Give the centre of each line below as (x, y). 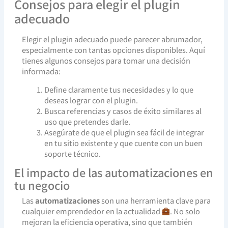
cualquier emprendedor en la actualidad (92, 211)
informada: (41, 71)
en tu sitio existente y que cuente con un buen (124, 142)
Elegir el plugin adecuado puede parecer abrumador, (112, 39)
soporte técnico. (73, 153)
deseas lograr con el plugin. (91, 100)
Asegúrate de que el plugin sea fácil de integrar (124, 132)
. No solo (185, 211)
